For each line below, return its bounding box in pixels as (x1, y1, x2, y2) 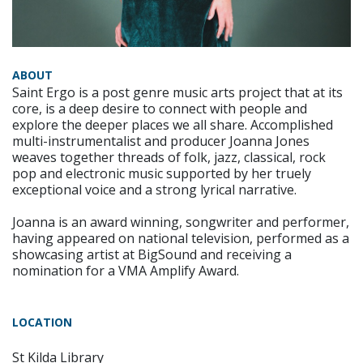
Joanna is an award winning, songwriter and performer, (12, 212, 349, 231)
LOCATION (12, 314, 72, 330)
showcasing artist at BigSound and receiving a (12, 245, 292, 263)
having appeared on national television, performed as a (12, 228, 349, 247)
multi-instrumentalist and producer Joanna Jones (12, 131, 310, 150)
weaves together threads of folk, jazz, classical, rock (12, 147, 326, 166)
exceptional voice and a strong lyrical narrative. (12, 180, 297, 199)
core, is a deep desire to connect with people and (12, 99, 307, 117)
